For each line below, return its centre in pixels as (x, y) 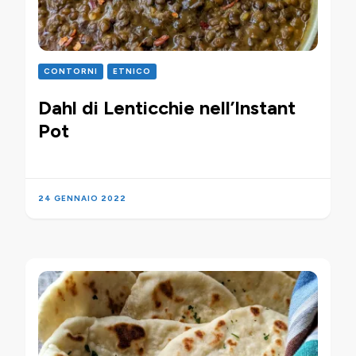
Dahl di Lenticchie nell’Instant (167, 107)
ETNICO (132, 71)
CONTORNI (71, 71)
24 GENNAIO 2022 (82, 198)
